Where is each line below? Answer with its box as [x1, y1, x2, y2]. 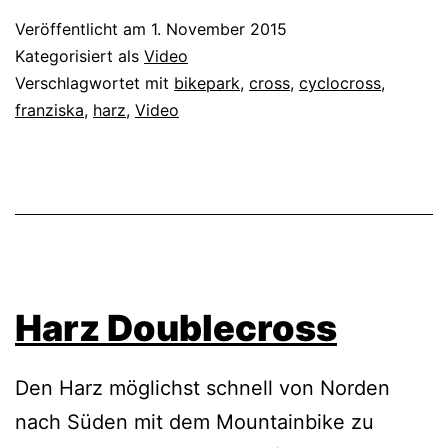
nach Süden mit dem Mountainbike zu [15, 410, 374, 435]
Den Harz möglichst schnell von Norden [15, 376, 390, 401]
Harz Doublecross [15, 306, 337, 351]
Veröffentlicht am [15, 19, 151, 40]
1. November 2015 [151, 19, 287, 40]
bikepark [174, 73, 240, 94]
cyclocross [299, 73, 381, 94]
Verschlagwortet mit [15, 73, 174, 94]
